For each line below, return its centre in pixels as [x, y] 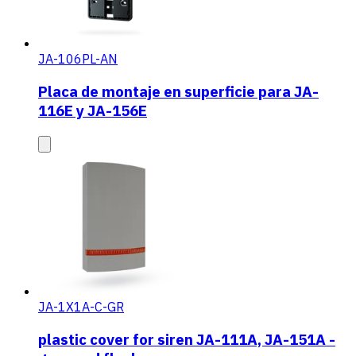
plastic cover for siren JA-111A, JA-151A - [187, 339]
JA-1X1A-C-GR [81, 306]
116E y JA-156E [93, 111]
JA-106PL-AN [78, 59]
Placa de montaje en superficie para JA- [178, 92]
